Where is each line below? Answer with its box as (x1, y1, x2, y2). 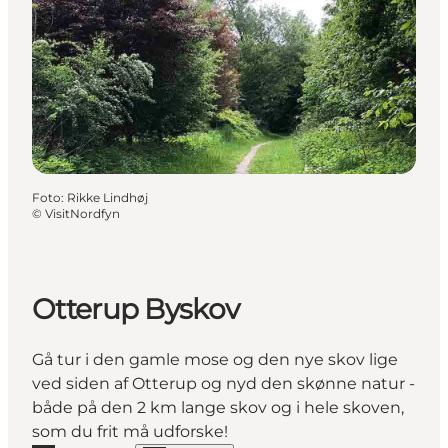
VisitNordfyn (45, 205, 120, 221)
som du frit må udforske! (32, 422, 228, 442)
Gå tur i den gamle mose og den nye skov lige (32, 350, 398, 370)
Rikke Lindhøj (67, 189, 148, 205)
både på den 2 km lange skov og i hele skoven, (32, 398, 404, 418)
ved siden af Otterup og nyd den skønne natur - (32, 374, 415, 394)
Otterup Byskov (32, 291, 240, 326)
